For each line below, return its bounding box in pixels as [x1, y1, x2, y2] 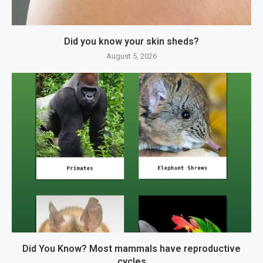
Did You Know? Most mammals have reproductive [22, 243, 241, 255]
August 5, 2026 [106, 52, 157, 61]
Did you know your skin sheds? [64, 36, 199, 48]
